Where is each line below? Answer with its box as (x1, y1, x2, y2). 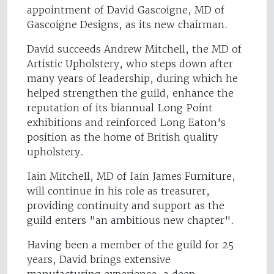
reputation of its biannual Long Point (27, 102, 213, 114)
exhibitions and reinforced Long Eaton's (27, 116, 226, 129)
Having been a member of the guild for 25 (27, 239, 234, 251)
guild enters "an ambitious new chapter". (27, 214, 234, 227)
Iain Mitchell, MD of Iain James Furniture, (27, 170, 235, 183)
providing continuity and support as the (27, 199, 224, 212)
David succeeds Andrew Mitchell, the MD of (27, 43, 242, 56)
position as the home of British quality (27, 131, 218, 144)
